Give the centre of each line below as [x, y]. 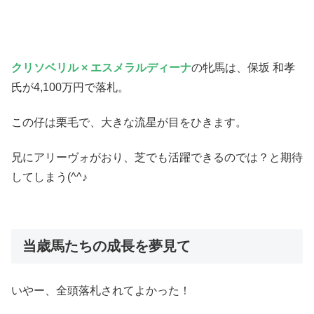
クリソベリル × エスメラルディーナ [101, 67]
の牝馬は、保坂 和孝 [243, 67]
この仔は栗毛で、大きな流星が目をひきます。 [129, 123]
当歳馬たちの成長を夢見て [107, 246]
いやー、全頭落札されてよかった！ [101, 291]
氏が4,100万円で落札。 [70, 87]
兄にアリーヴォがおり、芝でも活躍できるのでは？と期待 [157, 158]
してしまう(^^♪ [49, 177]
